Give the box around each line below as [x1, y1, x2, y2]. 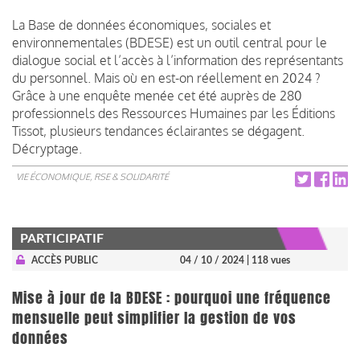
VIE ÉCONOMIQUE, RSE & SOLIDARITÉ [16, 170, 169, 182]
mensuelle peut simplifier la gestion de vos [12, 307, 297, 329]
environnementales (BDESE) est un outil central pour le [12, 34, 327, 51]
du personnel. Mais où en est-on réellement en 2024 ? [12, 69, 321, 86]
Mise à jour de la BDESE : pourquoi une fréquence [12, 287, 331, 309]
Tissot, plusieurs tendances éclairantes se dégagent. [12, 122, 305, 139]
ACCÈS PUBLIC [31, 255, 98, 265]
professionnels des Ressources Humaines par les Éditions [12, 104, 335, 121]
